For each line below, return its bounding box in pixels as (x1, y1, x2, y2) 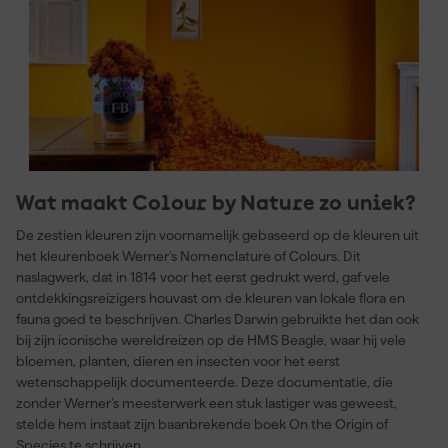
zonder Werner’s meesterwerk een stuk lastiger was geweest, (16, 395, 397, 411)
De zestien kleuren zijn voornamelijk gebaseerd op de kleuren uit (16, 227, 419, 243)
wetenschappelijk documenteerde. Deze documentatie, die (16, 374, 393, 390)
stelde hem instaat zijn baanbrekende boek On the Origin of (16, 416, 388, 432)
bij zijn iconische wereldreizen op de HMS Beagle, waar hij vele (16, 332, 406, 348)
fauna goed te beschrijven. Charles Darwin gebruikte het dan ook (16, 311, 419, 327)
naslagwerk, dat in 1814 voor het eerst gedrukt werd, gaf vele (16, 269, 390, 285)
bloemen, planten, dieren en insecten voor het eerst (16, 353, 340, 369)
